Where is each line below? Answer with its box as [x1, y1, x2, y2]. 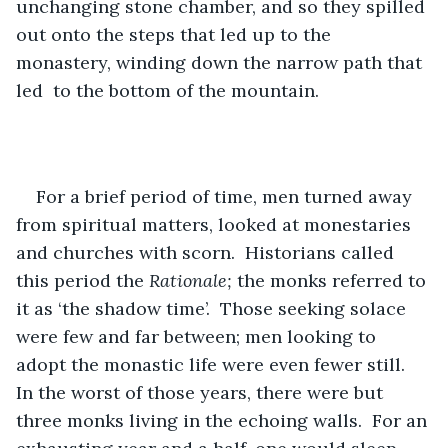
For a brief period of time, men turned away [36, 184, 417, 208]
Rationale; [149, 268, 237, 292]
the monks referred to [237, 268, 431, 292]
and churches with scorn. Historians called [16, 240, 399, 264]
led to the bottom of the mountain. [16, 78, 329, 102]
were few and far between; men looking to [16, 324, 381, 348]
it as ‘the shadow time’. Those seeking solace [16, 296, 411, 320]
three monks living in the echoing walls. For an [16, 408, 432, 432]
